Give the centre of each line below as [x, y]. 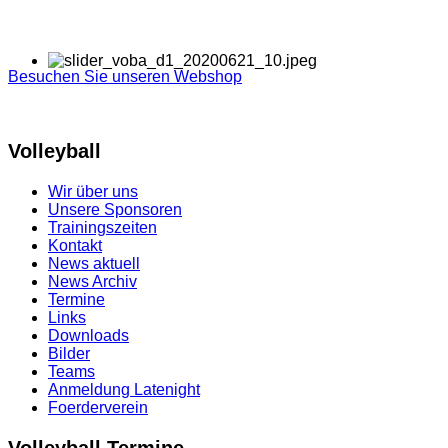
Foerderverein [98, 407]
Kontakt [75, 245]
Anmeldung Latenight [124, 389]
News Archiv [92, 281]
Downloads [88, 335]
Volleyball [54, 151]
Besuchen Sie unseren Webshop [125, 76]
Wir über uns [93, 191]
